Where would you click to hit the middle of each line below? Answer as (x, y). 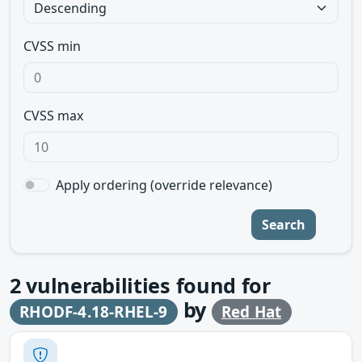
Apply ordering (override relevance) (164, 185)
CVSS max (53, 116)
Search (284, 225)
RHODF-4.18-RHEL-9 (94, 312)
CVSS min (52, 46)
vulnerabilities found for (145, 285)
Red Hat (251, 312)
